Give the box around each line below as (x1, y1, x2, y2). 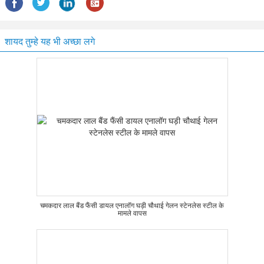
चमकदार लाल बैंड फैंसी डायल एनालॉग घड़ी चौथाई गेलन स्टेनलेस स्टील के (40, 202, 224, 210)
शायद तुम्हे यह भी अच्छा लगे (5, 37, 95, 47)
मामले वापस (117, 209, 147, 217)
